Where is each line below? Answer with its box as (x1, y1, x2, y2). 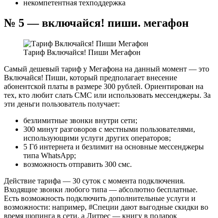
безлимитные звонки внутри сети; (23, 116, 137, 125)
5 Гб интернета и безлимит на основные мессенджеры (23, 143, 204, 151)
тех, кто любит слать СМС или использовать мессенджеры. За (4, 91, 211, 100)
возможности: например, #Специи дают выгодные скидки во (4, 203, 208, 212)
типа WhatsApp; (23, 151, 76, 160)
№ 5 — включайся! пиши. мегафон (4, 17, 189, 30)
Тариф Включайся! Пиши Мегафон (23, 48, 141, 57)
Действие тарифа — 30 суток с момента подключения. (4, 177, 185, 185)
